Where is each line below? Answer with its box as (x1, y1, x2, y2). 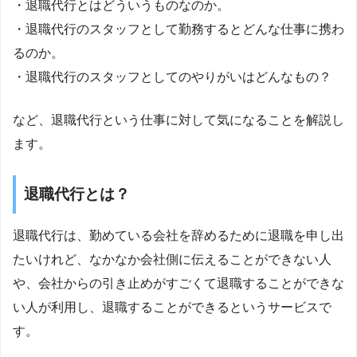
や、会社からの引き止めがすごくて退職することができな (13, 277, 344, 291)
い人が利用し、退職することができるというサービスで (13, 300, 331, 315)
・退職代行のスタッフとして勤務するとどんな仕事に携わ (13, 22, 344, 36)
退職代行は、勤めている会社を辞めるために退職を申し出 (13, 229, 344, 243)
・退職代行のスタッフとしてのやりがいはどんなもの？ (13, 69, 331, 84)
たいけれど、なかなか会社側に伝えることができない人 (13, 253, 331, 267)
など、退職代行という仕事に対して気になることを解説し (13, 112, 344, 127)
